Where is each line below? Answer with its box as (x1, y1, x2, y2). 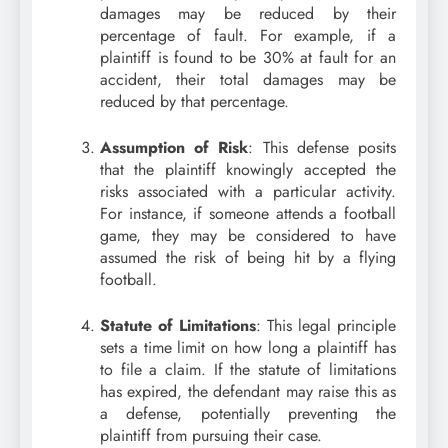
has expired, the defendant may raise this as (100, 379, 396, 403)
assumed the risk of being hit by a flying (100, 245, 396, 269)
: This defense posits (248, 135, 397, 159)
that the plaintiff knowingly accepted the (100, 157, 396, 181)
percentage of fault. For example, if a (100, 23, 396, 47)
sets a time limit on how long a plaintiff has (100, 335, 396, 359)
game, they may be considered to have (100, 223, 396, 247)
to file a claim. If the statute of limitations (100, 357, 396, 381)
